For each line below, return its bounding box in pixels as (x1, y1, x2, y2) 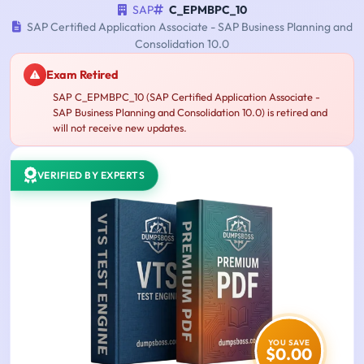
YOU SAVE (267, 337, 310, 348)
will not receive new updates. (53, 121, 187, 135)
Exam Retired (46, 67, 119, 82)
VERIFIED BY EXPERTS (37, 169, 145, 182)
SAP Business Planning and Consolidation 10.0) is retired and (53, 106, 327, 119)
